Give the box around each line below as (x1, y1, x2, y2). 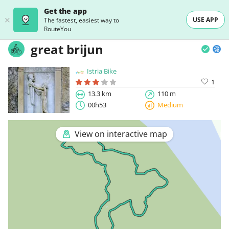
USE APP (193, 15, 218, 24)
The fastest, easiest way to (44, 16, 119, 25)
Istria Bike (87, 66, 117, 76)
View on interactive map (74, 128, 167, 140)
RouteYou (44, 25, 71, 33)
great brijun (31, 41, 103, 58)
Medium (157, 100, 184, 109)
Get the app (44, 6, 87, 16)
